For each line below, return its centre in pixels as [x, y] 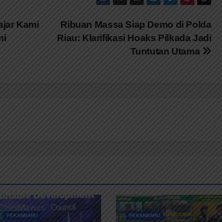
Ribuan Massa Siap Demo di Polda [136, 24]
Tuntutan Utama [166, 51]
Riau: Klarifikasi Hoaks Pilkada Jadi [134, 38]
